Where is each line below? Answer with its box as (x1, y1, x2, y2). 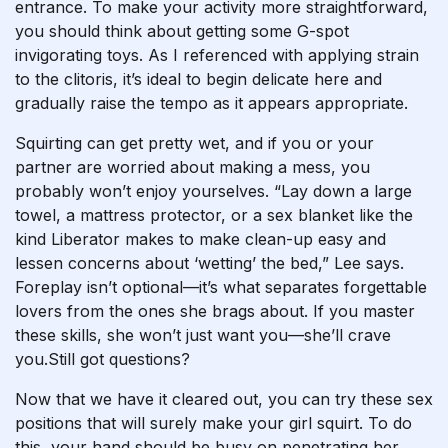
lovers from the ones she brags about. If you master (15, 301, 415, 321)
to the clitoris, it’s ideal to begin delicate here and (15, 69, 382, 89)
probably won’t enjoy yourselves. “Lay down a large (15, 181, 412, 201)
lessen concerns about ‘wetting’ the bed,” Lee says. (15, 253, 404, 273)
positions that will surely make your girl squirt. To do (15, 413, 412, 433)
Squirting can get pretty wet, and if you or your (15, 133, 374, 153)
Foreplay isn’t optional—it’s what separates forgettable (15, 277, 427, 297)
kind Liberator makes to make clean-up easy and (15, 229, 386, 249)
